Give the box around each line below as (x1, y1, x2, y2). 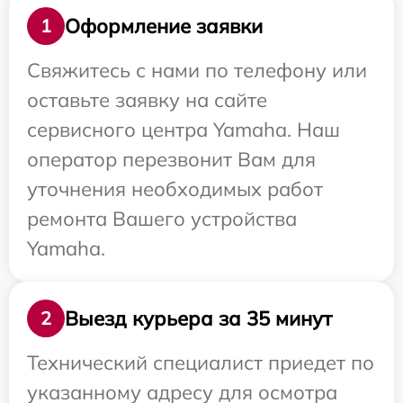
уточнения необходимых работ (27, 176, 323, 201)
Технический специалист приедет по (27, 350, 374, 375)
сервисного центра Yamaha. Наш (27, 117, 340, 142)
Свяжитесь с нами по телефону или (27, 58, 367, 83)
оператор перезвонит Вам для (27, 147, 316, 172)
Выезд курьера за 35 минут (65, 305, 332, 331)
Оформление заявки (65, 13, 263, 39)
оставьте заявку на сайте (27, 87, 267, 112)
